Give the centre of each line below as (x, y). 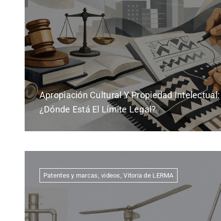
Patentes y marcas (71, 175)
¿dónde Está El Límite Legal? (98, 109)
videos (111, 175)
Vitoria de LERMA (148, 175)
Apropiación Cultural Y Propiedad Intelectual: (129, 95)
